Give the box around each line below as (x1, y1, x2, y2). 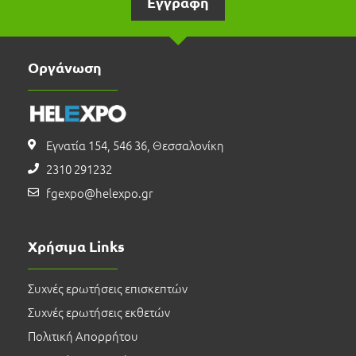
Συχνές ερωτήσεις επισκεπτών (28, 279, 188, 296)
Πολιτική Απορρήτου (28, 327, 138, 344)
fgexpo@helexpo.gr (45, 184, 153, 201)
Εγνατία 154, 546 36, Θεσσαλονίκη (45, 136, 224, 153)
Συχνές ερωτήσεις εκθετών (28, 303, 170, 320)
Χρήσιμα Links (28, 236, 125, 255)
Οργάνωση (28, 58, 102, 77)
